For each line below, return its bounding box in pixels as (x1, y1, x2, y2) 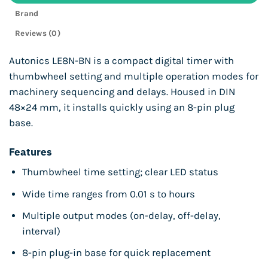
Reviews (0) (15, 29, 61, 38)
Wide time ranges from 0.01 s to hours (22, 188, 195, 200)
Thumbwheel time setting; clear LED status (22, 166, 218, 178)
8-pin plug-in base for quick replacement (22, 246, 211, 258)
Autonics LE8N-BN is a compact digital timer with (9, 55, 234, 67)
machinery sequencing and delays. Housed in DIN (9, 86, 235, 98)
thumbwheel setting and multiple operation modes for (9, 71, 258, 83)
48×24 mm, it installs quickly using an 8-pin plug (9, 102, 234, 114)
